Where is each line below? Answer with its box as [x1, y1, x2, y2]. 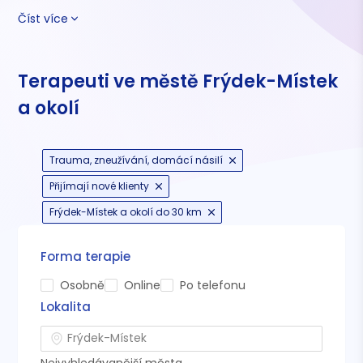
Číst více [18, 10, 69, 27]
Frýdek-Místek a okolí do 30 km [49, 204, 203, 219]
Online [124, 276, 161, 293]
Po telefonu [180, 276, 246, 293]
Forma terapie [41, 247, 131, 265]
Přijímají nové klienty [49, 178, 150, 193]
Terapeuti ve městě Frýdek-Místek [18, 68, 339, 94]
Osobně [60, 276, 105, 293]
